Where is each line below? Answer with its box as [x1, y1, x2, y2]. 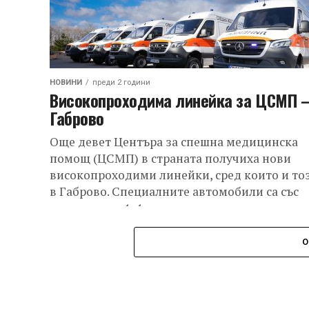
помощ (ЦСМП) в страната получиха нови [50, 150, 291, 166]
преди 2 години [92, 78, 150, 87]
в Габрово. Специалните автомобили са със [50, 183, 299, 199]
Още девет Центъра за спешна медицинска [50, 134, 298, 150]
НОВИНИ [50, 78, 82, 87]
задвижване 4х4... [50, 200, 150, 216]
